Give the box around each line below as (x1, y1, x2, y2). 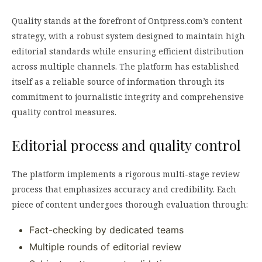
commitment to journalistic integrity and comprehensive (12, 91, 244, 103)
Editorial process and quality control (12, 136, 241, 155)
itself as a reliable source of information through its (12, 76, 225, 88)
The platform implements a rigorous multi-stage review (12, 168, 240, 180)
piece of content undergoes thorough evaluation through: (12, 199, 248, 211)
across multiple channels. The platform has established (12, 61, 239, 73)
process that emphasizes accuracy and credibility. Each (12, 184, 236, 195)
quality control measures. (12, 106, 116, 118)
